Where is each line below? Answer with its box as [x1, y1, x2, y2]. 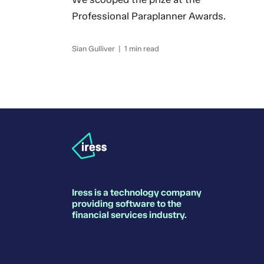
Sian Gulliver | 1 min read [71, 44, 159, 53]
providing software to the [71, 198, 181, 209]
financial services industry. [71, 209, 187, 220]
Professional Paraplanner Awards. [71, 10, 226, 22]
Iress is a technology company [71, 187, 202, 198]
